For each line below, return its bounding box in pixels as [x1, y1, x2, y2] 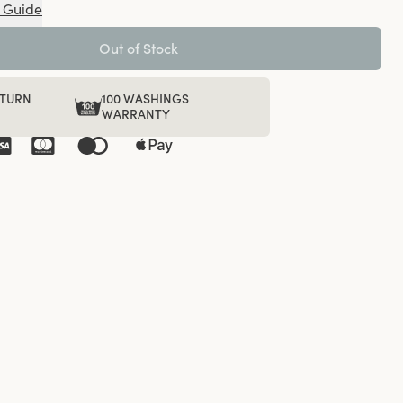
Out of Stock [99, 39, 178, 58]
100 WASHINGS [102, 91, 190, 107]
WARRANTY [102, 106, 171, 122]
